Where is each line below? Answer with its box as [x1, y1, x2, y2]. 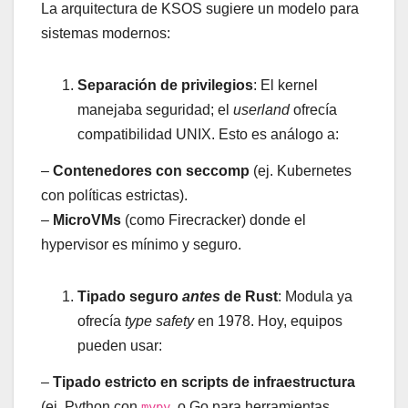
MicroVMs [53, 211, 121, 228]
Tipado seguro [77, 288, 182, 304]
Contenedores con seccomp [53, 162, 250, 178]
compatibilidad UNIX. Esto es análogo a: [77, 127, 339, 143]
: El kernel [253, 77, 318, 94]
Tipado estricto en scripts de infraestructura [53, 373, 355, 390]
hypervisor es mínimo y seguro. [41, 236, 241, 252]
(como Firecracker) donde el [121, 211, 306, 228]
